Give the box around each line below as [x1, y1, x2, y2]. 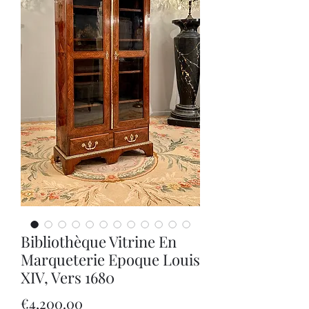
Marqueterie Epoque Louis [21, 248, 200, 270]
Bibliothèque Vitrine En [21, 230, 177, 252]
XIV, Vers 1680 [21, 266, 114, 288]
